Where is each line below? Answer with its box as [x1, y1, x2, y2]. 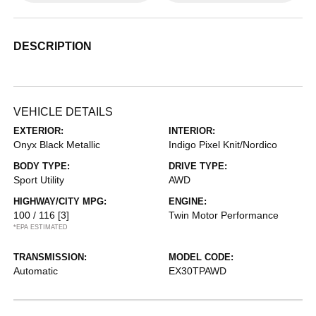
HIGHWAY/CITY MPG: [13, 196, 107, 207]
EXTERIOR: [13, 126, 64, 136]
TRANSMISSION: [13, 252, 87, 262]
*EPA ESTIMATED [13, 224, 68, 231]
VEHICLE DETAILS [13, 106, 114, 118]
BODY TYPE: [13, 161, 71, 171]
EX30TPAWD [169, 265, 226, 276]
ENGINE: [169, 196, 207, 207]
